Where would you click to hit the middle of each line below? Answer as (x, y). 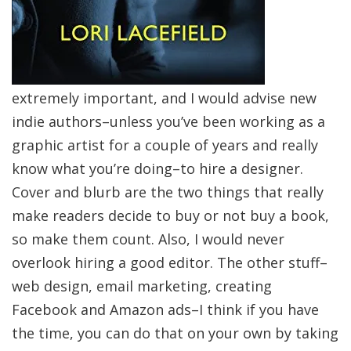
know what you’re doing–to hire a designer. (157, 168)
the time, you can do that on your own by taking (175, 333)
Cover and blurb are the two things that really (168, 192)
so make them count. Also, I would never (148, 239)
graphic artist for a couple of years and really (165, 145)
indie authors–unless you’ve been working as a (168, 121)
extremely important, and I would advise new (164, 98)
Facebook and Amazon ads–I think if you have (165, 309)
